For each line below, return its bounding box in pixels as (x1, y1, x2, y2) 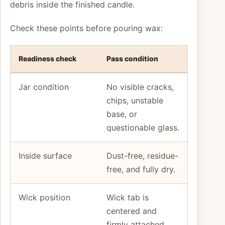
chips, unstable (106, 95, 163, 106)
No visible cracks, (106, 82, 174, 92)
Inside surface (19, 151, 72, 161)
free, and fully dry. (106, 164, 175, 175)
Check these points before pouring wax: (10, 23, 163, 34)
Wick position (19, 192, 70, 203)
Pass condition (106, 54, 158, 63)
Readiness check (19, 54, 76, 63)
